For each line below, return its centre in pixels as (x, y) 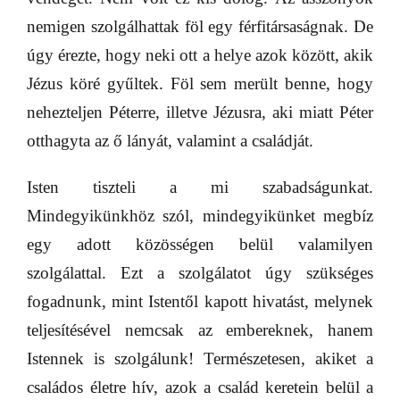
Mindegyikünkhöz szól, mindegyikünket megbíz (200, 216)
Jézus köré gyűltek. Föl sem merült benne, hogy (200, 83)
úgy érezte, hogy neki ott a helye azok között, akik (200, 55)
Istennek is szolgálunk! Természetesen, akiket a (200, 358)
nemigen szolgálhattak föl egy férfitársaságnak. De (200, 26)
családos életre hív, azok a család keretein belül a (200, 387)
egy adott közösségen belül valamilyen (200, 244)
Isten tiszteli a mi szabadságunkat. (200, 187)
